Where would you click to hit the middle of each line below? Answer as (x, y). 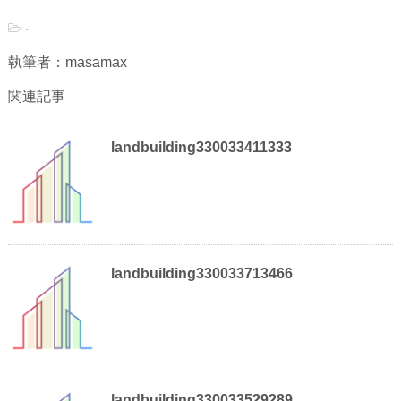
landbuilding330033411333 (201, 148)
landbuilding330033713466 (201, 274)
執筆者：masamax (67, 63)
